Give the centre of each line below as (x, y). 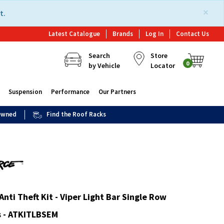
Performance (70, 92)
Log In (154, 34)
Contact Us (192, 34)
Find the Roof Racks (76, 114)
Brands (123, 34)
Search (99, 55)
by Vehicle (104, 65)
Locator (162, 65)
